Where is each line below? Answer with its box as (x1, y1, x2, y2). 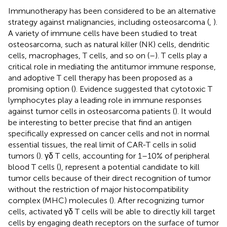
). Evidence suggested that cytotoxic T (73, 84, 212, 94)
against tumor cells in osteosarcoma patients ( (8, 106, 175, 116)
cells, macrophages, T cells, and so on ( (8, 50, 149, 60)
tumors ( (8, 150, 39, 161)
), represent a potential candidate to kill (59, 162, 200, 172)
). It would (175, 106, 211, 116)
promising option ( (8, 84, 73, 94)
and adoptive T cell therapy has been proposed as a (8, 72, 193, 83)
